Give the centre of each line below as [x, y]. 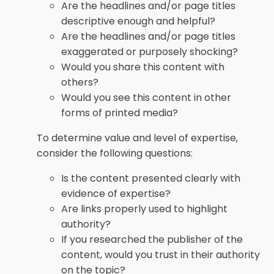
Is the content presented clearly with [151, 178]
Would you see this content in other [146, 98]
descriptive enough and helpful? [138, 21]
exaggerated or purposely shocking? [150, 52]
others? [80, 82]
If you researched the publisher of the [152, 239]
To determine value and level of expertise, [137, 138]
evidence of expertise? [116, 194]
